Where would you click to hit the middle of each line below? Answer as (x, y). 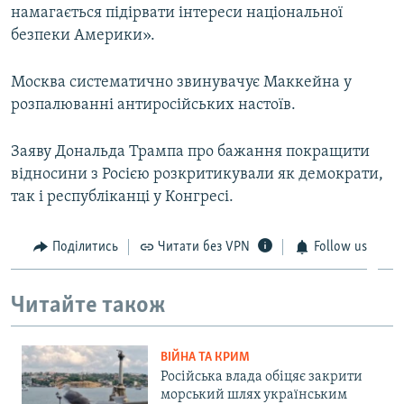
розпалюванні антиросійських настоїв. (153, 105)
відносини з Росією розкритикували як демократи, (197, 174)
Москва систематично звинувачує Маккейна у (181, 82)
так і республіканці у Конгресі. (122, 197)
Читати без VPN (204, 247)
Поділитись (85, 247)
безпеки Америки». (83, 35)
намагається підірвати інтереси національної (177, 13)
